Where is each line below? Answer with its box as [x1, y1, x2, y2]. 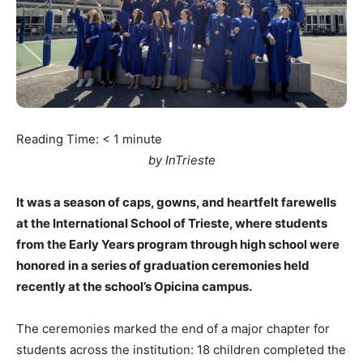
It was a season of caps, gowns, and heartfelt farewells [16, 194, 336, 211]
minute [122, 131, 162, 147]
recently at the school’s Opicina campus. [16, 279, 252, 295]
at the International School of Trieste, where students [16, 216, 327, 232]
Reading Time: [16, 131, 102, 147]
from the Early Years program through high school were [16, 237, 340, 253]
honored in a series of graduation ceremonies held [16, 258, 310, 274]
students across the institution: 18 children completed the [16, 342, 346, 358]
